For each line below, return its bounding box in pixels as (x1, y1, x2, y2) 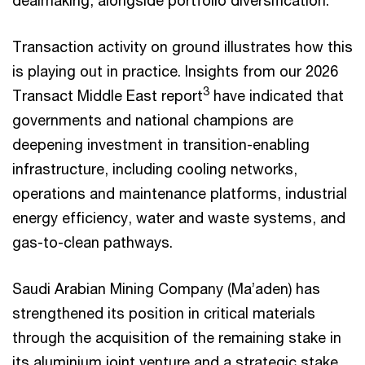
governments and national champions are (12, 111, 293, 130)
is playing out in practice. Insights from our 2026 (12, 62, 338, 81)
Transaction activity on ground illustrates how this (12, 37, 353, 56)
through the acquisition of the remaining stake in (12, 328, 341, 347)
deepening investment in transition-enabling (12, 135, 310, 154)
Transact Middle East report (12, 86, 203, 105)
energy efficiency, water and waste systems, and (12, 209, 345, 227)
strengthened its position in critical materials (12, 304, 315, 323)
